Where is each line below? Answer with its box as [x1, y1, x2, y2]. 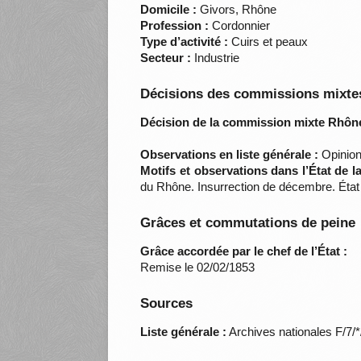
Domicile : [140, 2, 197, 17]
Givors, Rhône [197, 2, 277, 17]
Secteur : [140, 51, 192, 65]
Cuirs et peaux [228, 35, 309, 49]
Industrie [191, 51, 240, 65]
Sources [140, 296, 193, 312]
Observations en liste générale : [140, 147, 319, 162]
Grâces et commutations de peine [140, 215, 356, 231]
